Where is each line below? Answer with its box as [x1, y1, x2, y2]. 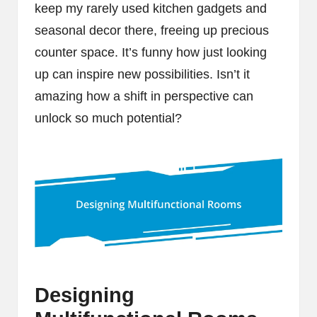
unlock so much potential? [35, 110, 182, 125]
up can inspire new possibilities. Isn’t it [35, 67, 250, 81]
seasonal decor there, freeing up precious [35, 23, 269, 38]
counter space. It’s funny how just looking [35, 45, 267, 59]
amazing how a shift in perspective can [35, 88, 253, 103]
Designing [35, 284, 134, 307]
